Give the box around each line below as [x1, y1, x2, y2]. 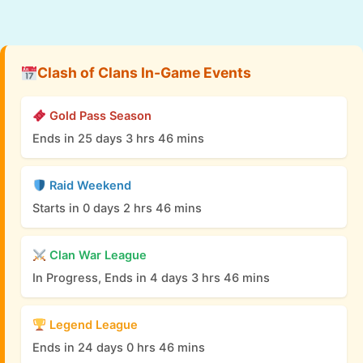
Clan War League [45, 248, 147, 263]
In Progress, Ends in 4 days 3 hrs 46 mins [32, 271, 270, 286]
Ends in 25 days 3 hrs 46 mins [32, 131, 204, 147]
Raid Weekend [45, 178, 131, 194]
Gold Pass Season [45, 109, 152, 124]
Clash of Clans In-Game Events [36, 64, 251, 82]
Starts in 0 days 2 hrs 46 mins [32, 201, 202, 216]
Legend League [45, 318, 138, 333]
